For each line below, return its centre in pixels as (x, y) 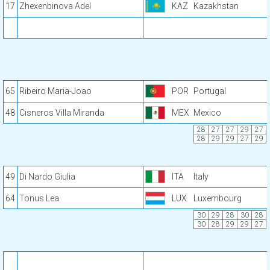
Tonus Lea (39, 198)
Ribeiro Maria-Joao (55, 91)
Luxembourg (218, 198)
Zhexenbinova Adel (55, 6)
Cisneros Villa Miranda (62, 113)
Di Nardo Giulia (47, 177)
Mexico (207, 113)
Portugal (210, 91)
